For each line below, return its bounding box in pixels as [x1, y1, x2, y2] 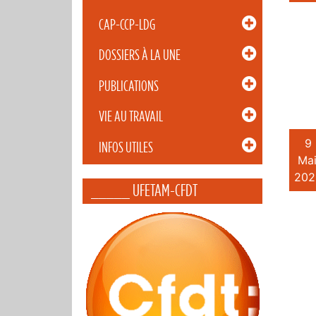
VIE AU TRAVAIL [98, 109, 163, 125]
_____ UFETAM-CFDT [91, 181, 197, 200]
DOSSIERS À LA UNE [98, 47, 181, 63]
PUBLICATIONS [98, 78, 159, 94]
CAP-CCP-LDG [98, 16, 155, 32]
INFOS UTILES [98, 139, 153, 155]
